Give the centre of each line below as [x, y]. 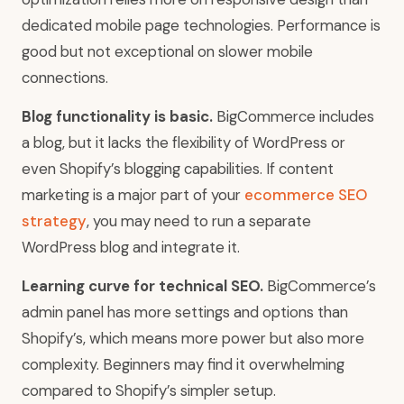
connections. [65, 78]
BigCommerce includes [294, 117]
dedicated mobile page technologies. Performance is [201, 26]
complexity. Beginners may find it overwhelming [183, 365]
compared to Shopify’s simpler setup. [149, 391]
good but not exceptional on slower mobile [167, 52]
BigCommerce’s [320, 286]
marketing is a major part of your [133, 195]
